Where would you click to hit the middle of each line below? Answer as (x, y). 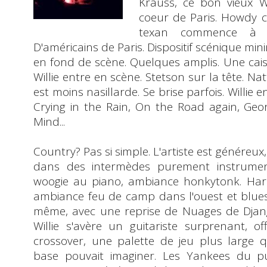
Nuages (202, 211)
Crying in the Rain (81, 106)
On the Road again (186, 106)
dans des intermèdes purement (122, 166)
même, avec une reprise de (108, 211)
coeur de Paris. (180, 17)
